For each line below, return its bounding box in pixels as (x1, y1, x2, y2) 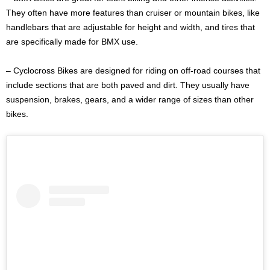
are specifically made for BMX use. (6, 37, 138, 47)
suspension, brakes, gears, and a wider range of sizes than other (6, 95, 254, 105)
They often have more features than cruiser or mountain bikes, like (6, 8, 260, 18)
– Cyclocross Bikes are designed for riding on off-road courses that (6, 66, 260, 76)
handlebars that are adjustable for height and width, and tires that (6, 22, 255, 33)
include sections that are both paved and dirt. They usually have (6, 80, 250, 90)
